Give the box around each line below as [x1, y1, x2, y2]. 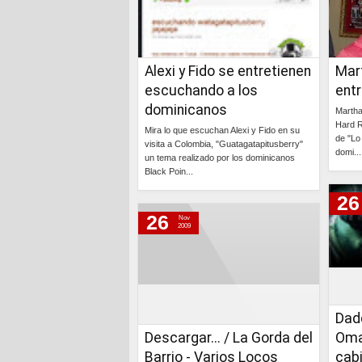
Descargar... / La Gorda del [145, 330, 313, 346]
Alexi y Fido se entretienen [145, 63, 311, 79]
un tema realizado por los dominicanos [145, 153, 295, 162]
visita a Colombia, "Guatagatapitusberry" [145, 139, 303, 149]
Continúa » [262, 195, 308, 205]
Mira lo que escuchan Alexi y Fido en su [145, 125, 300, 135]
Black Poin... [145, 166, 193, 176]
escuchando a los [145, 82, 258, 99]
